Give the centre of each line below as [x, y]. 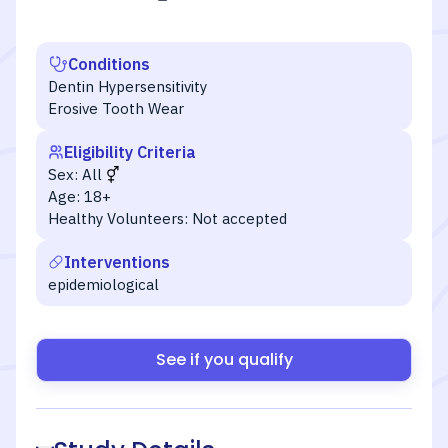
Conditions [109, 64]
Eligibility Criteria [130, 152]
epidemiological [103, 284]
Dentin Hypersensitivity [127, 86]
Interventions [117, 262]
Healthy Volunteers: [118, 218]
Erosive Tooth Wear [116, 108]
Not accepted [239, 218]
